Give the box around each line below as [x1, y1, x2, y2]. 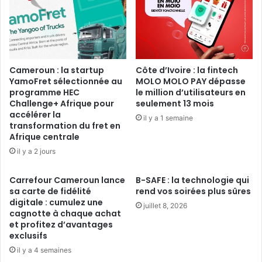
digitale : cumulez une [9, 196, 103, 208]
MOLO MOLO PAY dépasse [136, 75, 246, 87]
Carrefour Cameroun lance [9, 174, 125, 186]
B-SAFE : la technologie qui [136, 174, 249, 186]
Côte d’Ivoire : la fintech [136, 64, 238, 76]
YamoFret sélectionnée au [9, 75, 122, 87]
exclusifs [9, 229, 47, 242]
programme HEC [9, 86, 80, 98]
